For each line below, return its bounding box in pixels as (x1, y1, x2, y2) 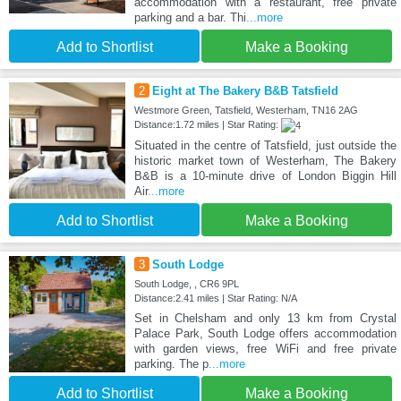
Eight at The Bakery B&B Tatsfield (151, 84, 338, 98)
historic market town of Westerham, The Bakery (133, 154, 397, 168)
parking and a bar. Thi (133, 11, 246, 25)
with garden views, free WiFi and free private (133, 342, 397, 356)
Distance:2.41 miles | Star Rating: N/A (133, 293, 297, 304)
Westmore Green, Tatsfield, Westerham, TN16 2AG (133, 105, 358, 116)
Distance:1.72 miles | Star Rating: (133, 119, 281, 131)
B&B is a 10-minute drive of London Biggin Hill (133, 169, 397, 183)
